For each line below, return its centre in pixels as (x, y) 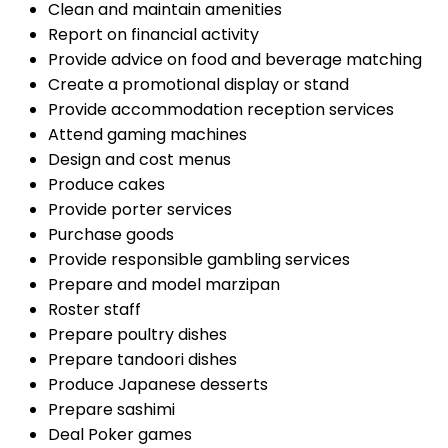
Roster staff (94, 310)
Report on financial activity (153, 35)
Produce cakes (106, 185)
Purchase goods (111, 235)
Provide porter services (140, 210)
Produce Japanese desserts (158, 385)
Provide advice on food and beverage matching (235, 60)
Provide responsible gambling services (199, 260)
